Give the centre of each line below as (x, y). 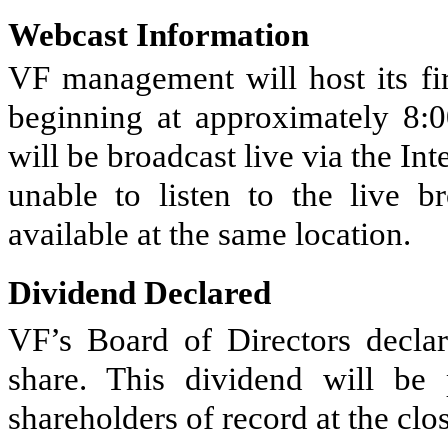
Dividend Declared (139, 292)
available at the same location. (209, 233)
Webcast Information (158, 34)
